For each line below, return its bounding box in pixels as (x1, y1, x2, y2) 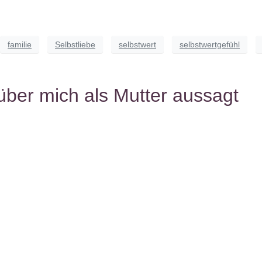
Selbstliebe (55, 39, 95, 49)
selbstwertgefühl (180, 39, 240, 49)
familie (8, 39, 32, 49)
